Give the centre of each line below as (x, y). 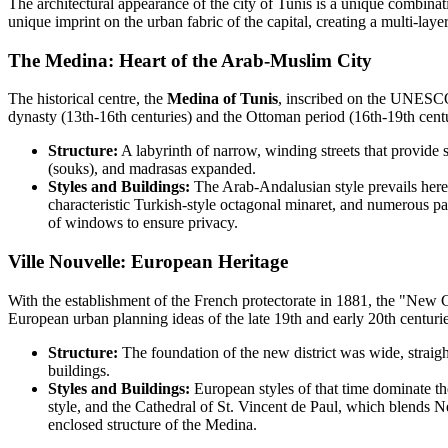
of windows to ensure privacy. (143, 223)
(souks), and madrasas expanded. (152, 169)
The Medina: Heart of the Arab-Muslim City (190, 60)
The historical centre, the (87, 99)
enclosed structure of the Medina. (152, 424)
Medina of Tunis (222, 99)
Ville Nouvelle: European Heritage (148, 262)
